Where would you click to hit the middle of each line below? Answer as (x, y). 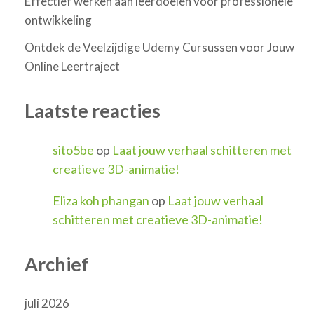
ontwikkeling (58, 20)
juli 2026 (47, 303)
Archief (57, 264)
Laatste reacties (93, 111)
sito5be (73, 150)
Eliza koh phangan (101, 200)
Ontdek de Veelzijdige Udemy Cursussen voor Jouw (159, 48)
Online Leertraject (72, 67)
